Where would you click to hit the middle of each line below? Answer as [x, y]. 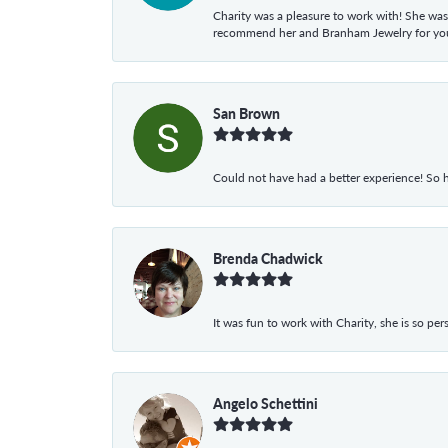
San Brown [246, 112]
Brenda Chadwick [268, 257]
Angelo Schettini [265, 402]
